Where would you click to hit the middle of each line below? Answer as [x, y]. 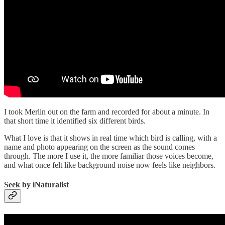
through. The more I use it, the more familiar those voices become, [109, 156]
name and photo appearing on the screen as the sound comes [99, 147]
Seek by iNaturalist [36, 185]
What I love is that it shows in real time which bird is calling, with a [110, 138]
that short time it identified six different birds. [75, 121]
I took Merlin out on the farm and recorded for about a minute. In [107, 111]
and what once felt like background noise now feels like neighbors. [110, 165]
